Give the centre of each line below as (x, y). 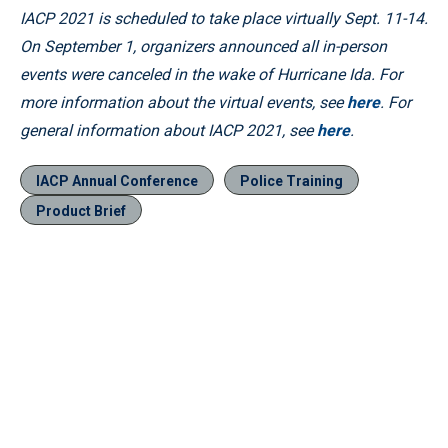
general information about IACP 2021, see (168, 130)
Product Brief (81, 210)
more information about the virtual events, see (183, 102)
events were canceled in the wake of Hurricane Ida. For (211, 74)
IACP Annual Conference (117, 180)
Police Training (291, 180)
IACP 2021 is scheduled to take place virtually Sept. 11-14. (224, 18)
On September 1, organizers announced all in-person (203, 46)
